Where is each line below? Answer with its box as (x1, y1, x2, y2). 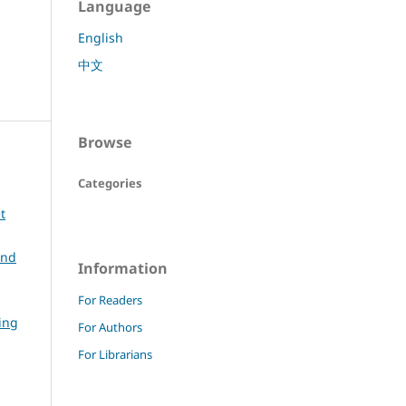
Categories (78, 174, 141, 191)
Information (78, 257, 168, 278)
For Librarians (78, 345, 152, 362)
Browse (78, 131, 131, 152)
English (78, 28, 123, 46)
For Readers (78, 291, 142, 308)
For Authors (78, 318, 142, 335)
